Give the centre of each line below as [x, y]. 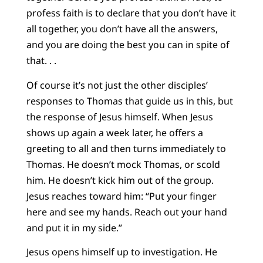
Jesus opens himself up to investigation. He [122, 252]
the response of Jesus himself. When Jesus [119, 117]
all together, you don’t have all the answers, [122, 29]
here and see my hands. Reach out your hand [127, 212]
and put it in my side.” [74, 227]
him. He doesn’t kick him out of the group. [120, 180]
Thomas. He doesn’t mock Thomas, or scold [123, 164]
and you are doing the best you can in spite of [128, 45]
